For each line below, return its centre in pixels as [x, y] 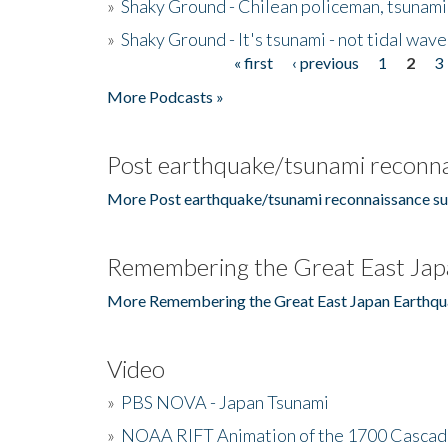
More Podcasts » [165, 96]
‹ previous [325, 62]
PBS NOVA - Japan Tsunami [225, 401]
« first [253, 62]
